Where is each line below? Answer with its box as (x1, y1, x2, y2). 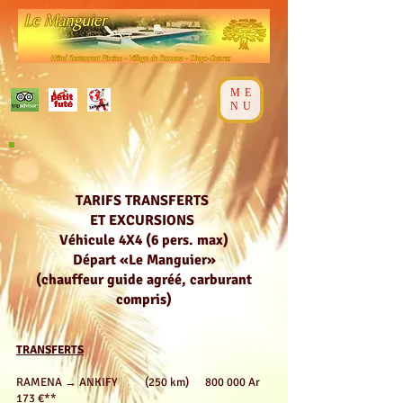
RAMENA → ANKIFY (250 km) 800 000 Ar (16, 375, 268, 390)
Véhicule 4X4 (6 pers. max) (59, 231, 228, 249)
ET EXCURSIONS (90, 211, 198, 229)
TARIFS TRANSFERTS (76, 192, 212, 210)
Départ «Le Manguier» (72, 251, 216, 269)
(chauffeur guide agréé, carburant (36, 271, 252, 289)
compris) (116, 291, 172, 309)
